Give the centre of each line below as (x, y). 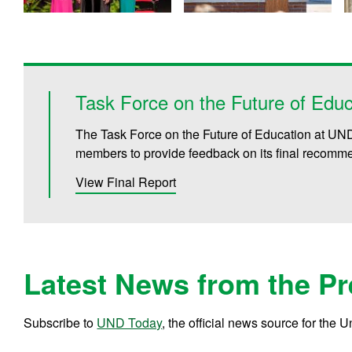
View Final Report (126, 181)
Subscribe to (60, 322)
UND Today (130, 322)
